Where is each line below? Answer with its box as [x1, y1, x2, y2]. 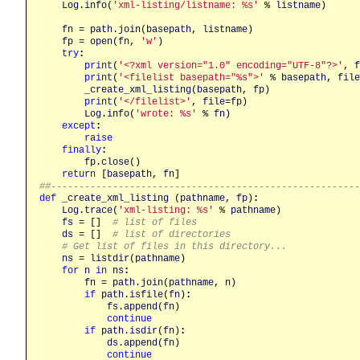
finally [62, 144, 101, 156]
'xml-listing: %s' [118, 204, 214, 216]
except [62, 120, 96, 132]
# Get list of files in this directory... [62, 240, 287, 252]
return [62, 168, 96, 180]
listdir [90, 252, 129, 264]
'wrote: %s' [135, 108, 197, 120]
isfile [129, 288, 163, 301]
